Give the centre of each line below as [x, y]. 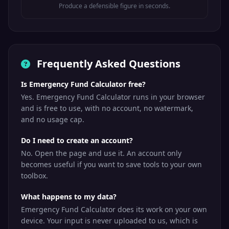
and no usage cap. [53, 119]
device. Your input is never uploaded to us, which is [109, 221]
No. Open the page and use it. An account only [101, 153]
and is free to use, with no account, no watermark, [107, 108]
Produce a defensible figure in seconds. [114, 6]
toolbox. [35, 176]
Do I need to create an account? [77, 140]
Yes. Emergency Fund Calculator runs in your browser [113, 97]
